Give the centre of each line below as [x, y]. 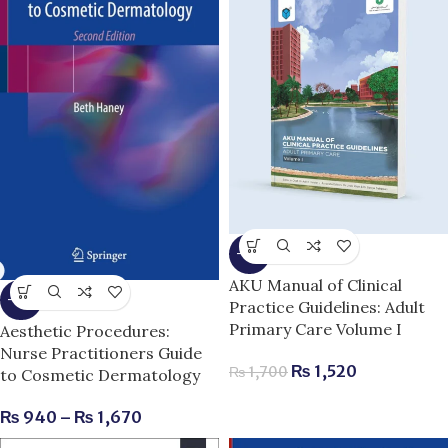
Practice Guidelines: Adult [327, 306]
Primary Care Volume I [315, 328]
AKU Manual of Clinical [315, 284]
